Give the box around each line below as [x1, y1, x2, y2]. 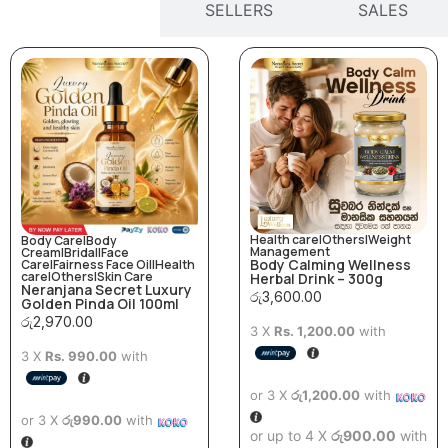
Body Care [21, 231, 83, 249]
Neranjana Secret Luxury [21, 279, 192, 299]
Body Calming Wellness [250, 254, 411, 274]
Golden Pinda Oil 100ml [21, 293, 179, 313]
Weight [368, 230, 411, 248]
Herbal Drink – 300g [250, 268, 383, 288]
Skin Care [97, 267, 153, 285]
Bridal [64, 243, 98, 261]
